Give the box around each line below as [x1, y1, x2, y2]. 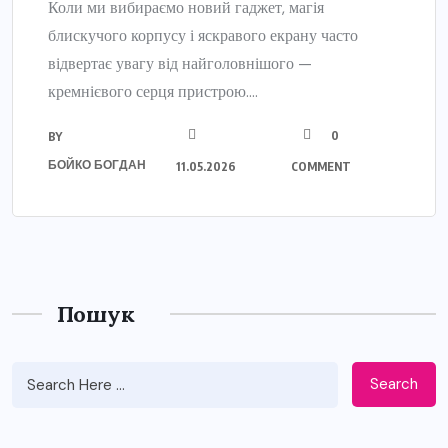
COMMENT [290, 158, 351, 174]
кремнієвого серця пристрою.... [48, 80, 258, 102]
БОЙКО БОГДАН [48, 156, 146, 172]
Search [370, 374, 418, 395]
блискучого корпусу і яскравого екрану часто [48, 24, 358, 46]
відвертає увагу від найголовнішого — [48, 52, 312, 74]
